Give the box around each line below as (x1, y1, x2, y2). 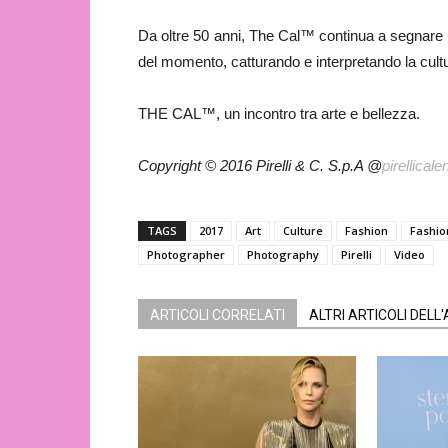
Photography (247, 247, 319, 263)
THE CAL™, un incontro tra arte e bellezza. (138, 105, 420, 123)
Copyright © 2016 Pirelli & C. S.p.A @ (138, 157, 382, 175)
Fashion (345, 223, 388, 239)
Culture (283, 223, 323, 239)
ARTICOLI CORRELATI (150, 307, 285, 324)
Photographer (147, 247, 225, 263)
